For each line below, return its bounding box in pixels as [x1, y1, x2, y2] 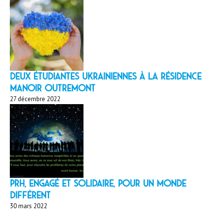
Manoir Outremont [10, 82, 95, 93]
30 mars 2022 [10, 201, 47, 210]
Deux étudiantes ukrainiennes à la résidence [10, 71, 201, 82]
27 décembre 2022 [10, 94, 60, 103]
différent [10, 190, 51, 200]
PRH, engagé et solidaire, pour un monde [10, 178, 186, 189]
